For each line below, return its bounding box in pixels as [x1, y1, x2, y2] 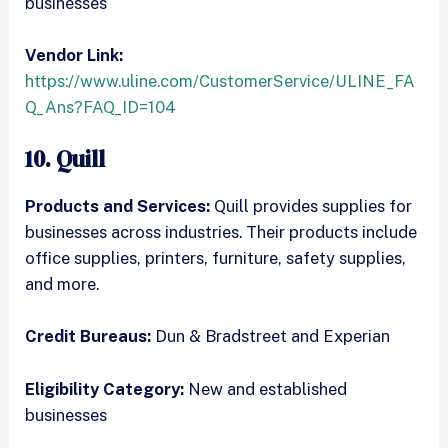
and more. [25, 274, 100, 295]
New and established [184, 378, 348, 399]
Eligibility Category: [25, 378, 185, 399]
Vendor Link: [25, 44, 124, 65]
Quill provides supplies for [210, 196, 413, 217]
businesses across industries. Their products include [25, 222, 418, 243]
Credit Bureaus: [25, 326, 152, 347]
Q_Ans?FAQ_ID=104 [25, 96, 177, 117]
